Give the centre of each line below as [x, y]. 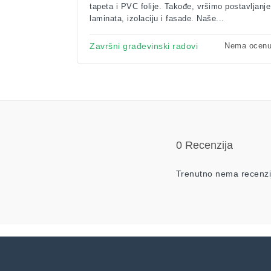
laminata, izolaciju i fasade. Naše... [157, 18]
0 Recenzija [204, 145]
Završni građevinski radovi [144, 46]
